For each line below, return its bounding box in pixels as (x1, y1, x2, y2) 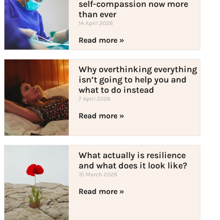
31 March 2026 (78, 171, 117, 178)
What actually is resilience (78, 150, 186, 161)
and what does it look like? (78, 160, 187, 171)
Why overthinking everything (78, 64, 197, 75)
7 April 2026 (78, 95, 110, 103)
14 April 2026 (78, 20, 113, 27)
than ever (78, 9, 116, 20)
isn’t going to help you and (78, 74, 187, 85)
